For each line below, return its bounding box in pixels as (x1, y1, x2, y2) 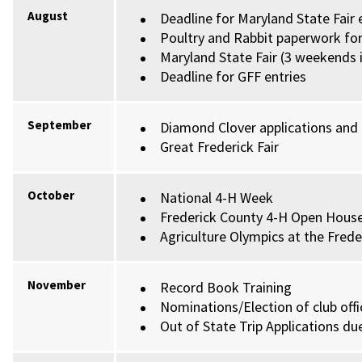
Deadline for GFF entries (160, 67, 307, 86)
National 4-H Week (160, 188, 274, 207)
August (27, 8, 69, 23)
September (27, 117, 92, 133)
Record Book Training (160, 278, 293, 297)
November (27, 277, 86, 293)
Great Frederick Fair (160, 137, 280, 156)
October (27, 187, 75, 203)
